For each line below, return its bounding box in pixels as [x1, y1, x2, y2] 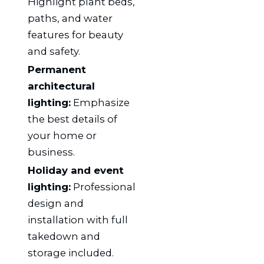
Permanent [27, 64, 86, 76]
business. [27, 146, 75, 159]
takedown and [27, 230, 100, 243]
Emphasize [70, 97, 130, 109]
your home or [27, 130, 97, 142]
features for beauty [27, 28, 123, 41]
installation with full [27, 214, 128, 226]
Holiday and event [27, 164, 124, 177]
